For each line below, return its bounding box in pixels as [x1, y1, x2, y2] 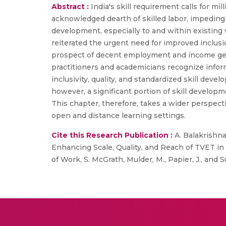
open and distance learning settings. [51, 111, 186, 120]
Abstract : [51, 2, 91, 11]
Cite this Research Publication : [51, 131, 173, 140]
